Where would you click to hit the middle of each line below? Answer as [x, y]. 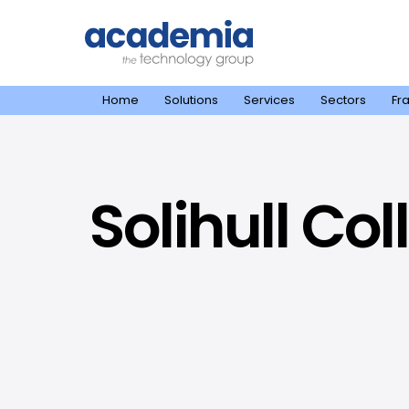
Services [269, 100]
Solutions [191, 100]
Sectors [343, 100]
